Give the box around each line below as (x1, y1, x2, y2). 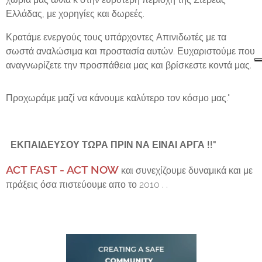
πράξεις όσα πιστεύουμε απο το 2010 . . (6, 178, 170, 190)
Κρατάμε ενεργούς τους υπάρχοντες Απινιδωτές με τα (6, 31, 226, 43)
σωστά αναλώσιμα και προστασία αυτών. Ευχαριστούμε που (6, 45, 255, 57)
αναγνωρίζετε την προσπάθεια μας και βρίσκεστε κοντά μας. (6, 59, 251, 71)
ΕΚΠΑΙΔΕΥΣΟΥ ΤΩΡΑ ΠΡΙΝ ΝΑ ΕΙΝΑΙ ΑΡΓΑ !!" (6, 139, 216, 150)
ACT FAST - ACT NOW (6, 163, 119, 176)
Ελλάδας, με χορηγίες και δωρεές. (6, 8, 144, 19)
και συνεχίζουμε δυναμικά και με (119, 164, 253, 176)
